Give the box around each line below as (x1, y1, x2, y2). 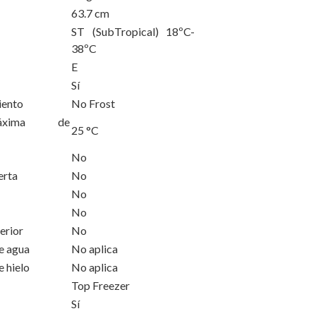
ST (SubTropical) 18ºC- (71, 25, 195, 38)
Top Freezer (71, 279, 130, 292)
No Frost (71, 97, 115, 110)
